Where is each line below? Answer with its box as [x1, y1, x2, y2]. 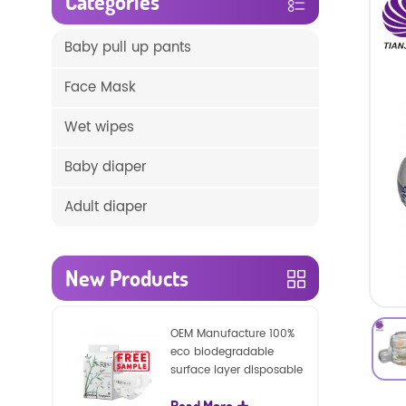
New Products [65, 263, 188, 292]
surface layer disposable [170, 361, 304, 379]
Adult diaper [64, 195, 148, 218]
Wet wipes [64, 115, 134, 139]
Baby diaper [64, 155, 147, 179]
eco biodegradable [170, 343, 275, 361]
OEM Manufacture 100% [170, 324, 295, 343]
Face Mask [64, 75, 136, 99]
